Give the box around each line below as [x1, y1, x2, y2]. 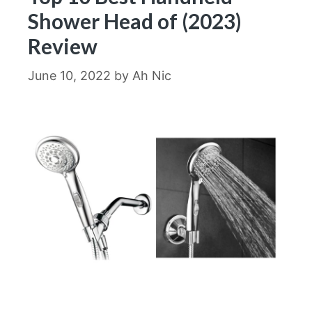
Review [28, 33, 97, 59]
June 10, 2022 [28, 68, 111, 84]
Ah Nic [132, 68, 171, 84]
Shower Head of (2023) [28, 8, 242, 34]
